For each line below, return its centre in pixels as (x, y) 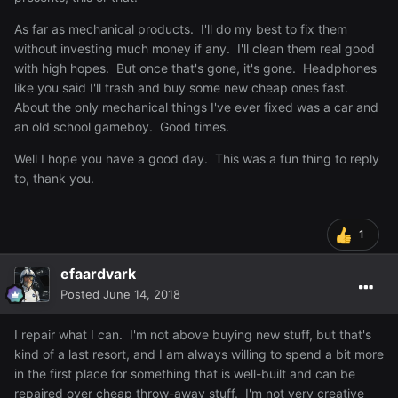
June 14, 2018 (142, 295)
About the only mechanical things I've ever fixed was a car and (196, 107)
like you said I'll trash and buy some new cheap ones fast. (183, 88)
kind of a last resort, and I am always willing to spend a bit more (199, 354)
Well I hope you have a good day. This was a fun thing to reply (197, 159)
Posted (82, 295)
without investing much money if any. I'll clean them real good (195, 49)
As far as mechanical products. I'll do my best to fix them (181, 29)
